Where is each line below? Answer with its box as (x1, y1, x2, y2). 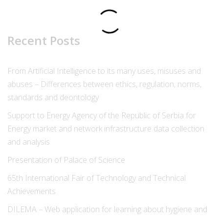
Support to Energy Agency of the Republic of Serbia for (7, 109, 196, 121)
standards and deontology (7, 91, 99, 103)
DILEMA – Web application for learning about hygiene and (7, 203, 207, 215)
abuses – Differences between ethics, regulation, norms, (7, 78, 201, 89)
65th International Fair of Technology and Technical (7, 172, 186, 183)
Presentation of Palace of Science (7, 154, 125, 165)
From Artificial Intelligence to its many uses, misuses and (7, 65, 201, 76)
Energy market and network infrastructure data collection (7, 123, 204, 134)
